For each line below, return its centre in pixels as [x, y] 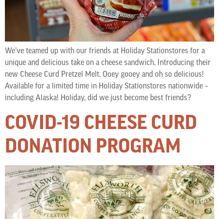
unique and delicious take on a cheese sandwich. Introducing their [108, 62]
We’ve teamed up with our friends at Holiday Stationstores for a [105, 51]
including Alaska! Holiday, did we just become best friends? [98, 98]
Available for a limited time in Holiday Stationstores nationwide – [107, 86]
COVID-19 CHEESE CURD [101, 122]
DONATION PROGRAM [93, 145]
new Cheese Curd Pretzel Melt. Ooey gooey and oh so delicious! [104, 74]
